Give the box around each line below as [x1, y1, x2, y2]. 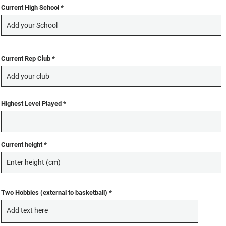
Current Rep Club [1, 54, 50, 62]
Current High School [1, 4, 59, 11]
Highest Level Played [1, 100, 63, 107]
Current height [1, 141, 42, 148]
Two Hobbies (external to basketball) [1, 189, 107, 196]
